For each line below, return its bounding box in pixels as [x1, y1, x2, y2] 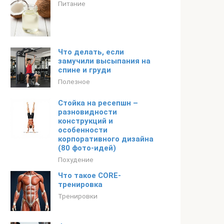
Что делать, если [58, 47, 124, 56]
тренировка [58, 180, 102, 189]
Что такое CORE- [58, 171, 121, 180]
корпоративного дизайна [58, 134, 153, 143]
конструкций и [58, 116, 113, 125]
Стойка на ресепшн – [58, 98, 138, 107]
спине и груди [58, 65, 111, 74]
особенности [58, 125, 107, 134]
